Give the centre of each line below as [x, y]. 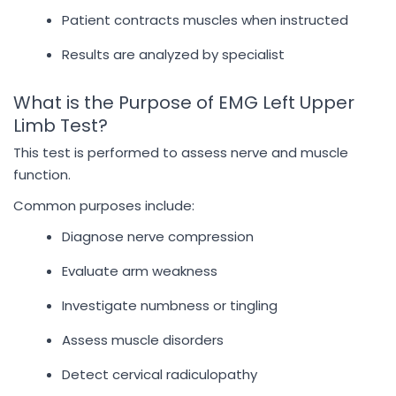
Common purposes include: [104, 206]
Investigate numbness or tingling [170, 305]
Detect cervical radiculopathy [160, 374]
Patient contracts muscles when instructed [205, 20]
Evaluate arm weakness [140, 271]
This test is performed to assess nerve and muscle [181, 152]
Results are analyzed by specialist [173, 54]
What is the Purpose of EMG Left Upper [184, 103]
